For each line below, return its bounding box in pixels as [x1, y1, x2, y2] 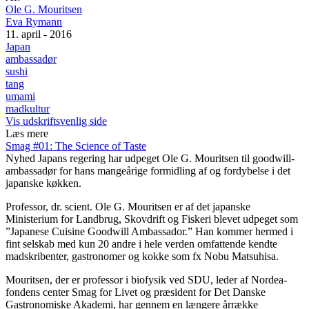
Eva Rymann [6, 15, 62, 28]
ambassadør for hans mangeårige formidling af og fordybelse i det [6, 164, 290, 177]
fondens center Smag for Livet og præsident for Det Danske [6, 286, 266, 298]
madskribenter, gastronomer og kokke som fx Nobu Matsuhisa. [6, 250, 279, 262]
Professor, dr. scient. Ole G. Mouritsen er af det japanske [6, 200, 250, 212]
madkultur [6, 102, 50, 114]
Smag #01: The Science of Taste [6, 139, 146, 152]
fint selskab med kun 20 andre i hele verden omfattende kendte [6, 237, 277, 250]
